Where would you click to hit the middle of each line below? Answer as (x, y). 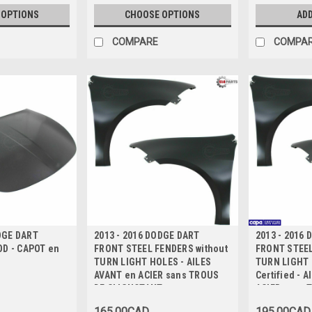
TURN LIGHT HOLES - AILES (153, 262)
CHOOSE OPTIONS (163, 14)
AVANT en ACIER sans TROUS (157, 275)
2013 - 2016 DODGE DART (147, 236)
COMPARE (135, 41)
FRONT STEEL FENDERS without (161, 249)
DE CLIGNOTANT (128, 289)
